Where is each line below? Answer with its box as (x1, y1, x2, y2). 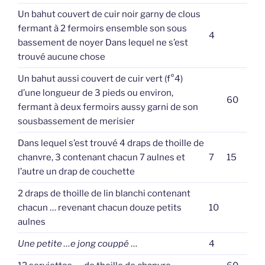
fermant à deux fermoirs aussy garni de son (18, 101, 198, 112)
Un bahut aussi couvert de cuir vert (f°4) (18, 73, 183, 84)
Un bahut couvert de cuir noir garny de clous (18, 8, 201, 20)
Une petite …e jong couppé (18, 238, 129, 249)
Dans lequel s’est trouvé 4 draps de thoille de (18, 137, 204, 148)
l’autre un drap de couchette (18, 166, 135, 177)
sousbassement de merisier (18, 115, 135, 127)
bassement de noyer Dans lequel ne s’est (18, 37, 188, 48)
